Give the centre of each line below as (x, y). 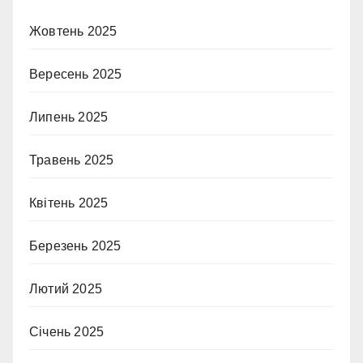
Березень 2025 (75, 246)
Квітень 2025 (69, 203)
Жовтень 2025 (73, 31)
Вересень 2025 (76, 74)
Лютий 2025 (66, 288)
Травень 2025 (72, 160)
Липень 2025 (69, 117)
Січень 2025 (67, 331)
